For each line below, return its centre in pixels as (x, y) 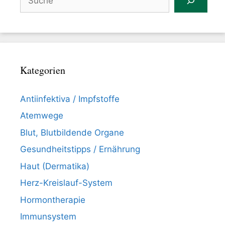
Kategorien (43, 70)
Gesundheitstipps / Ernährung (80, 149)
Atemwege (42, 116)
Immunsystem (48, 217)
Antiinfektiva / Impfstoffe (70, 99)
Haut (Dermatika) (55, 166)
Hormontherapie (53, 200)
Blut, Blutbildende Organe (72, 132)
